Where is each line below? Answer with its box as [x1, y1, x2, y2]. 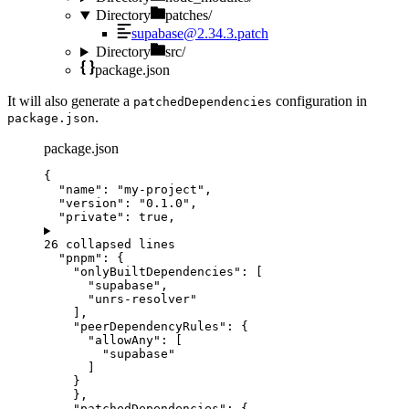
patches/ [164, 7, 212, 24]
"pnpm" [58, 251, 102, 266]
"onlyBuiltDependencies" [73, 265, 241, 279]
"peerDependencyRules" [73, 320, 226, 334]
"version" [58, 196, 124, 211]
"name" [58, 183, 102, 197]
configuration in [272, 93, 367, 110]
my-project [124, 183, 197, 197]
